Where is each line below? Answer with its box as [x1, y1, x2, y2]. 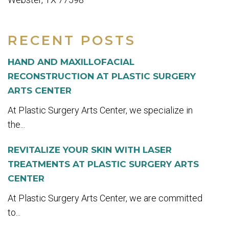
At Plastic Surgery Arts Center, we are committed [8, 193, 202, 204]
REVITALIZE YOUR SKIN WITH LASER [8, 145, 172, 155]
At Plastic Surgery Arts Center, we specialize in [8, 105, 193, 116]
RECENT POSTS [8, 32, 136, 49]
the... [8, 119, 25, 130]
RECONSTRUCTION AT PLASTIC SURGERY [8, 71, 196, 82]
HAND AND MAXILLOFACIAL [8, 57, 134, 67]
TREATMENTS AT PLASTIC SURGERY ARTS [8, 159, 199, 170]
